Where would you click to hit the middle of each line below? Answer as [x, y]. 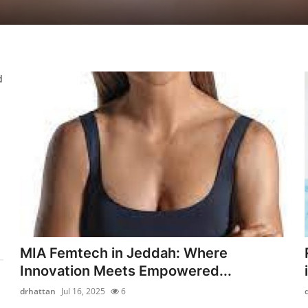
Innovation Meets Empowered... [126, 271]
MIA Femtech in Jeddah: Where [124, 253]
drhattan [38, 291]
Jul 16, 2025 [84, 291]
